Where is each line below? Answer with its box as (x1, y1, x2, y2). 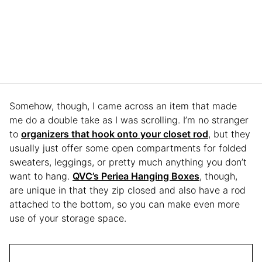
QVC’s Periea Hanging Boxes (73, 170, 199, 182)
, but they (208, 127, 250, 140)
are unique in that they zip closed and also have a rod (9, 184, 246, 196)
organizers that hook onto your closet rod (21, 127, 208, 140)
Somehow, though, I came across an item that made (9, 99, 237, 112)
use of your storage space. (9, 212, 129, 224)
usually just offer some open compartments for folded (9, 142, 247, 154)
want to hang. (9, 170, 73, 182)
